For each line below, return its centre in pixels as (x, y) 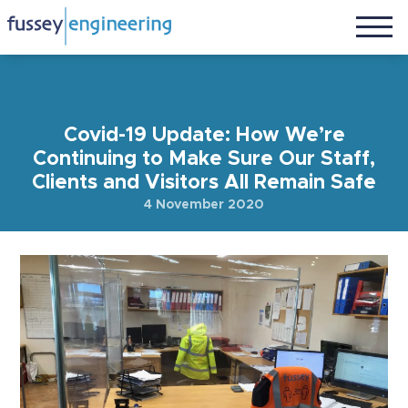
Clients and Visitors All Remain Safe (204, 183)
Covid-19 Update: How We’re (204, 136)
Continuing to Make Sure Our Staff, (204, 159)
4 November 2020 (204, 205)
